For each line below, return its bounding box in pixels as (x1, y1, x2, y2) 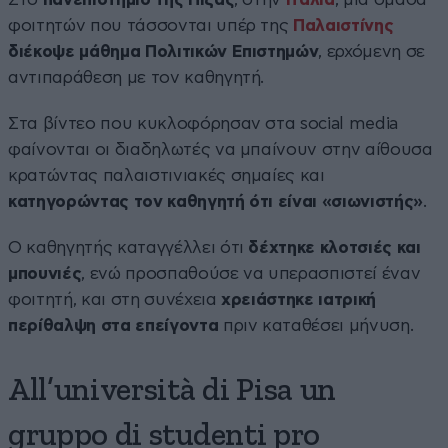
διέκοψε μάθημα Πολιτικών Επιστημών (8, 42, 319, 60)
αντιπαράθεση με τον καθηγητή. (8, 68, 265, 86)
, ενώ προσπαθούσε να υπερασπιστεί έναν (81, 264, 421, 282)
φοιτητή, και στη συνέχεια (8, 290, 222, 308)
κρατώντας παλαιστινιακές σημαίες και (8, 166, 325, 184)
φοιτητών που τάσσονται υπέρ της (8, 16, 294, 34)
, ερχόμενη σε (318, 42, 426, 60)
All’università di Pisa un (8, 374, 336, 407)
